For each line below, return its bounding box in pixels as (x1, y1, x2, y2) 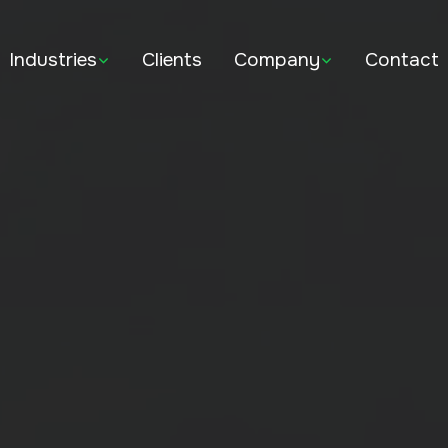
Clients (142, 48, 202, 72)
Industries (9, 48, 97, 72)
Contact (365, 48, 439, 72)
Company (234, 48, 320, 72)
